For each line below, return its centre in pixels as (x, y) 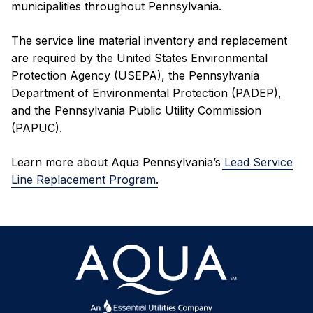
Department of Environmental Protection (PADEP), (146, 93)
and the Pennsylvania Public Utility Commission (136, 110)
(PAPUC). (37, 128)
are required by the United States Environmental (139, 58)
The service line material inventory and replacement (149, 40)
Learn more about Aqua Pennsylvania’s (118, 162)
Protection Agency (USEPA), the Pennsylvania (135, 75)
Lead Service (259, 162)
